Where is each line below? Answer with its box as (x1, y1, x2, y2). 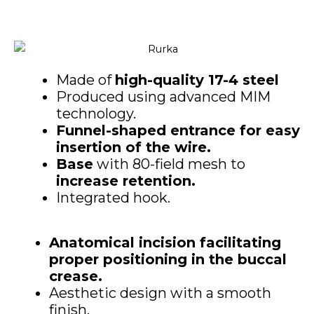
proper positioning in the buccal (49, 251, 287, 268)
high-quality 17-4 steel (115, 71, 279, 89)
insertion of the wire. (56, 139, 211, 156)
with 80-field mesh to (93, 156, 245, 173)
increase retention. (56, 172, 196, 190)
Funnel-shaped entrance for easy (56, 122, 300, 139)
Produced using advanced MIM (56, 88, 271, 106)
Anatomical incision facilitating (49, 234, 281, 252)
